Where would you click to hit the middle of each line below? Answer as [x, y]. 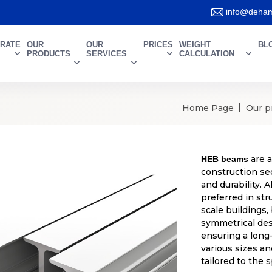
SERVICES [106, 54]
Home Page [208, 108]
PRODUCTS [49, 54]
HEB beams [225, 159]
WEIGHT [195, 45]
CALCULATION [207, 54]
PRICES [158, 45]
